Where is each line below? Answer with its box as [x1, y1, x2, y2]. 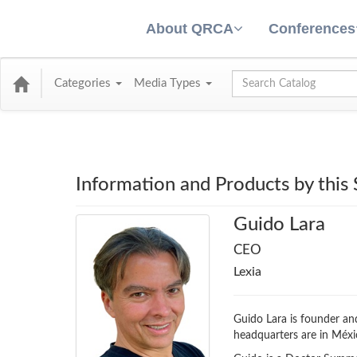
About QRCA [146, 20, 233, 37]
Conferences [269, 21, 355, 37]
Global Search [232, 73, 299, 84]
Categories [54, 77, 114, 89]
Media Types [134, 77, 204, 89]
